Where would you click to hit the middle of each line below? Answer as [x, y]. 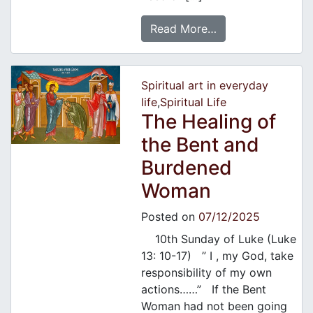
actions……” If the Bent [203, 290]
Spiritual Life [193, 102]
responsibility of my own [206, 273]
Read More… [183, 29]
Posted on [169, 217]
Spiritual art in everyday [204, 86]
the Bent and [200, 145]
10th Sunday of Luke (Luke [218, 239]
